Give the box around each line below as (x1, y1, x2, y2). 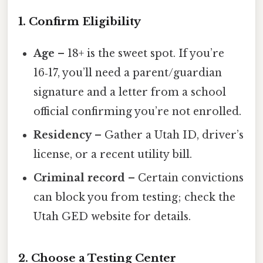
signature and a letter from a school (33, 86, 227, 99)
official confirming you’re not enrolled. (33, 105, 242, 119)
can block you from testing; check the (33, 191, 236, 204)
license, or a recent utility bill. (33, 148, 193, 161)
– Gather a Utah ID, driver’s (92, 129, 244, 142)
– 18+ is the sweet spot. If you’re (55, 47, 225, 60)
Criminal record (33, 171, 126, 185)
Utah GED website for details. (33, 210, 191, 224)
